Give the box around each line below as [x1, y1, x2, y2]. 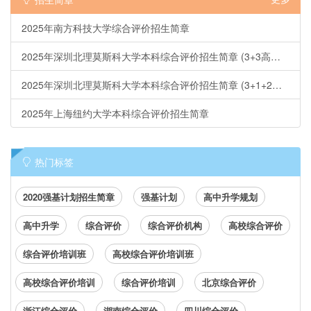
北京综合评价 [202, 276, 256, 289]
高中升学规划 [203, 190, 258, 203]
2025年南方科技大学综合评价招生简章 [22, 21, 190, 35]
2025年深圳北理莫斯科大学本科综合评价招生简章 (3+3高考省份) [271, 49, 280, 63]
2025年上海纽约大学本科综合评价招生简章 [22, 106, 209, 120]
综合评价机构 [148, 219, 202, 232]
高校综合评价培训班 [112, 247, 194, 260]
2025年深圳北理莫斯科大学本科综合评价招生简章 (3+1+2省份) [272, 78, 282, 92]
